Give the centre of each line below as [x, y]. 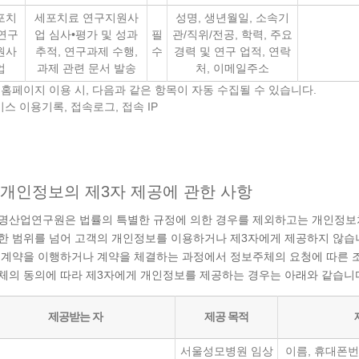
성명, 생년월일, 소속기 [232, 18]
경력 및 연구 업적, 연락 [232, 51]
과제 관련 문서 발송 [86, 68]
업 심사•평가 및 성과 [86, 34]
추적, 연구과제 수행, [86, 51]
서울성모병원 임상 [226, 351]
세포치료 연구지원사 [86, 18]
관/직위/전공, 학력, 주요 [232, 34]
